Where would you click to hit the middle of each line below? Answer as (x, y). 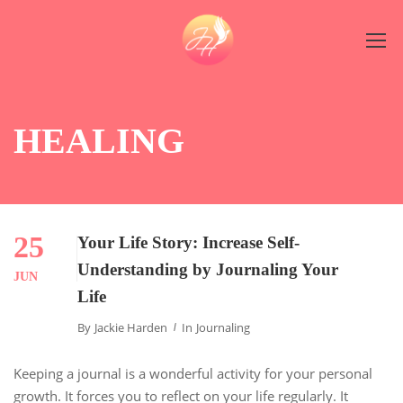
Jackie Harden (131, 327)
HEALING (99, 141)
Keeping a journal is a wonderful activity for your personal (193, 373)
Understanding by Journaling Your (208, 269)
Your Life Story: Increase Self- (188, 242)
